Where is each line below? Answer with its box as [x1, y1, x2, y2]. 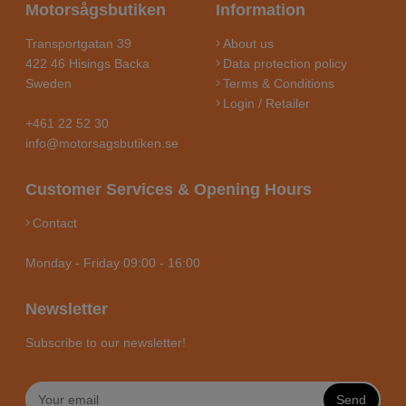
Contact [33, 216, 77, 231]
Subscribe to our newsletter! [25, 335, 186, 351]
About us [223, 36, 274, 52]
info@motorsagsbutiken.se [25, 136, 179, 151]
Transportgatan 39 [25, 36, 131, 52]
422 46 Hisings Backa [25, 56, 150, 72]
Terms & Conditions [223, 76, 334, 92]
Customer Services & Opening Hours [25, 180, 312, 199]
